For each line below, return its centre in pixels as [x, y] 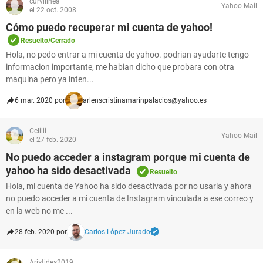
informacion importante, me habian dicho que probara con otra [120, 67]
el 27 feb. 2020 [53, 140]
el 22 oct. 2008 [53, 10]
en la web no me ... [39, 211]
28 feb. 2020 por [41, 232]
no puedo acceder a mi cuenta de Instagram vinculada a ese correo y [130, 198]
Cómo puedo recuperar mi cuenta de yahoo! [109, 27]
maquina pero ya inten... [50, 79]
